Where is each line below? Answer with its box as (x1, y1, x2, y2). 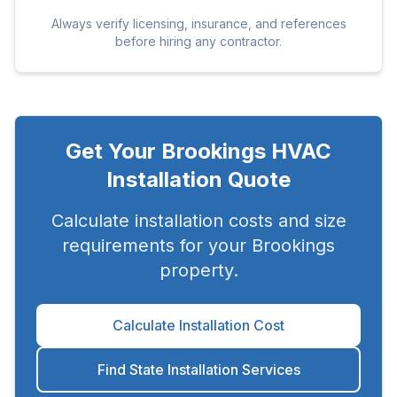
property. (159, 260, 238, 281)
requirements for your (62, 235, 252, 256)
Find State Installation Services (97, 361, 300, 378)
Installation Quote (106, 167, 291, 192)
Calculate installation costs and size (51, 210, 346, 231)
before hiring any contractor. (115, 34, 282, 49)
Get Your (66, 138, 161, 164)
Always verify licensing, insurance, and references (51, 16, 346, 31)
